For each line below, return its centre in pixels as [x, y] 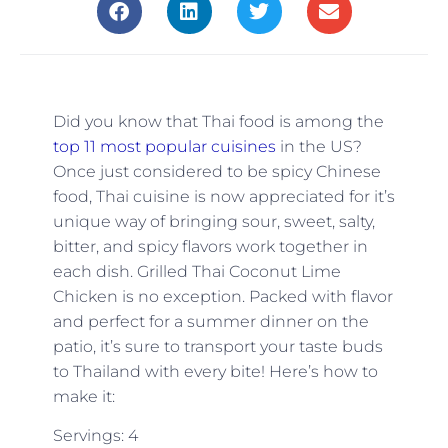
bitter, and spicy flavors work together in [210, 246]
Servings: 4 [95, 436]
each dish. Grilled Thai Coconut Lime [196, 271]
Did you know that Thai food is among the [218, 121]
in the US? [318, 146]
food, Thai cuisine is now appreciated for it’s [223, 196]
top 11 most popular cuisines [164, 146]
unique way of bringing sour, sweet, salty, [213, 221]
